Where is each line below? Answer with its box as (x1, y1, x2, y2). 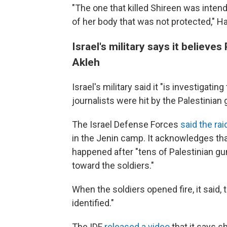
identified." (72, 198, 114, 208)
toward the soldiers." (72, 160, 154, 171)
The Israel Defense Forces (72, 119, 180, 130)
